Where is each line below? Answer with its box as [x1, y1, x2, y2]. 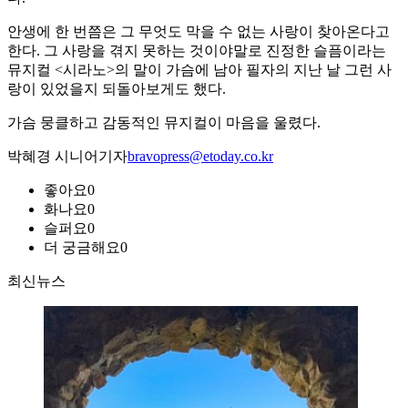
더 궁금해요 [44, 240, 120, 256]
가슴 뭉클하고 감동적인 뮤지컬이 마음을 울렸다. [7, 115, 321, 131]
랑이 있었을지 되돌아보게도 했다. [7, 81, 226, 97]
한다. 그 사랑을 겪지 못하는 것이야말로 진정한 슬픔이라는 [7, 43, 386, 59]
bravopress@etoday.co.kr [127, 148, 273, 165]
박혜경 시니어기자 [7, 148, 127, 165]
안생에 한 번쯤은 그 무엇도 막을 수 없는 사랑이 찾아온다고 [7, 24, 390, 40]
